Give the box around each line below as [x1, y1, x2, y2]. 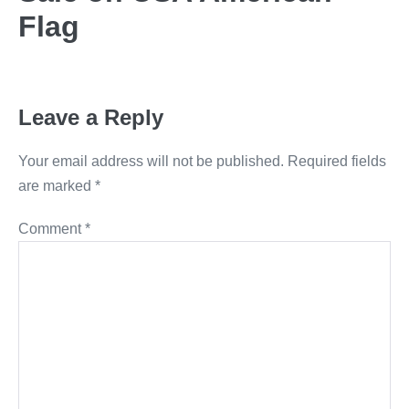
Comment [18, 221, 85, 237]
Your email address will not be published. [18, 153, 284, 170]
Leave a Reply [18, 105, 163, 131]
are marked [18, 178, 95, 194]
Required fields [288, 153, 386, 170]
